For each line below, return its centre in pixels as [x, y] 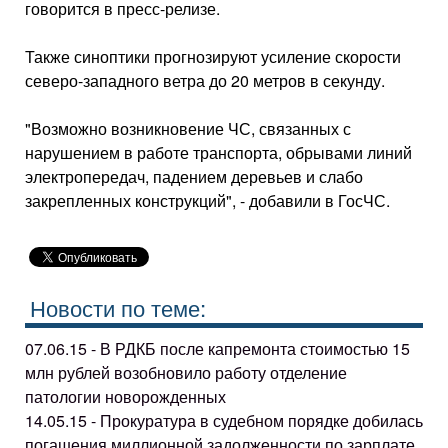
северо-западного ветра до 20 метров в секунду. [205, 80]
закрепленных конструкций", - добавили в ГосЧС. [207, 200]
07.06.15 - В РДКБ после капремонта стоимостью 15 [217, 348]
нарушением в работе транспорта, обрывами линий [218, 152]
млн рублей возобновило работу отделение [186, 372]
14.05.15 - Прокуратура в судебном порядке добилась [224, 420]
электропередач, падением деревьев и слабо [194, 176]
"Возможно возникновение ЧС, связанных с [188, 128]
